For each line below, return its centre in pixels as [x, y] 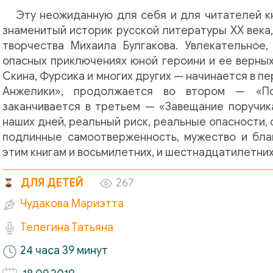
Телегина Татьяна [67, 227]
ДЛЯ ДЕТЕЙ [52, 183]
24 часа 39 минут [64, 251]
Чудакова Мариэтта [72, 204]
